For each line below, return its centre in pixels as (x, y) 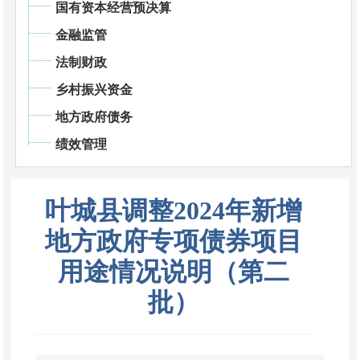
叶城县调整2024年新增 (173, 210)
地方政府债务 (94, 117)
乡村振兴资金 (94, 89)
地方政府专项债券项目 (173, 241)
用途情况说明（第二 (173, 271)
